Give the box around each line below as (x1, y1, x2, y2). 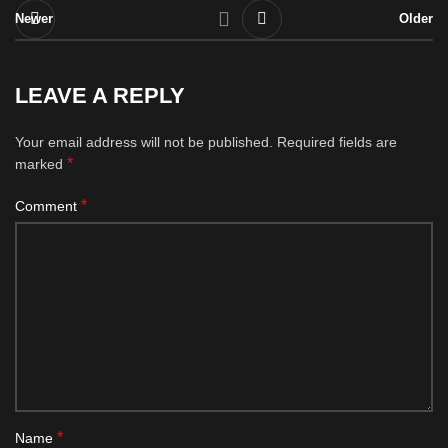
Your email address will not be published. (15, 134, 273, 150)
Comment (15, 198, 81, 214)
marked (15, 156, 67, 172)
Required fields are (277, 134, 397, 150)
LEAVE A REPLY (15, 83, 185, 108)
